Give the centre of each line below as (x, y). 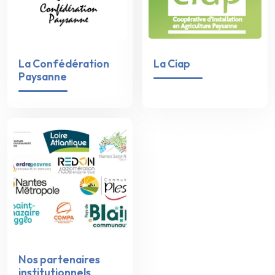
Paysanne (42, 77)
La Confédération (64, 64)
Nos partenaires (59, 259)
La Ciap (172, 64)
